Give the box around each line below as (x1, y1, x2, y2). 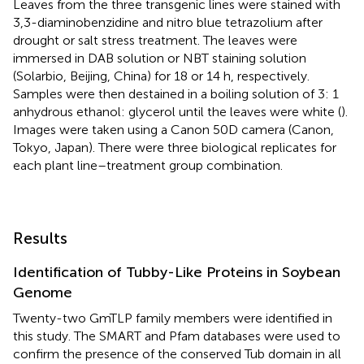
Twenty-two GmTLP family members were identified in (13, 310, 332, 326)
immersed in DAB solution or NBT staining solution (13, 50, 306, 66)
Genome (13, 283, 72, 301)
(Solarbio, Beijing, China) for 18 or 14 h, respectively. (13, 67, 310, 84)
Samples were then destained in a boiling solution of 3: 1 (13, 85, 339, 102)
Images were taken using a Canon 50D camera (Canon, (13, 121, 334, 137)
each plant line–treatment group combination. (13, 157, 283, 173)
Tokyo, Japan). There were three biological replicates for (13, 139, 336, 155)
